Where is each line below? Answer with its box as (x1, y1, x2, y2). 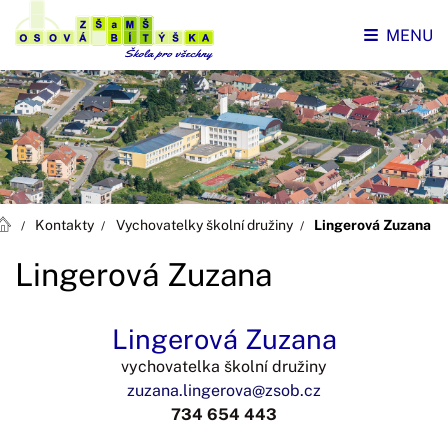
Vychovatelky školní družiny (115, 217, 293, 234)
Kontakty (35, 217, 95, 234)
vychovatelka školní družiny (121, 356, 327, 376)
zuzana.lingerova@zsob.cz (127, 380, 321, 400)
